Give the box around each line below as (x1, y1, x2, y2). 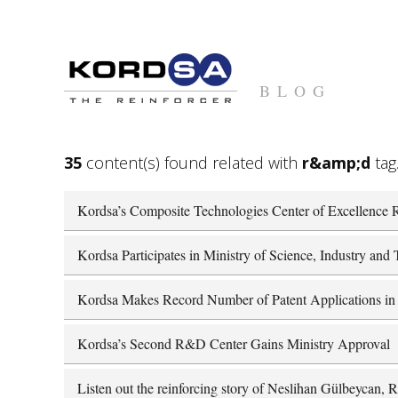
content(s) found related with (82, 151, 302, 173)
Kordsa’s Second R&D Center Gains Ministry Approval (77, 333, 390, 353)
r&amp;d (302, 151, 370, 173)
